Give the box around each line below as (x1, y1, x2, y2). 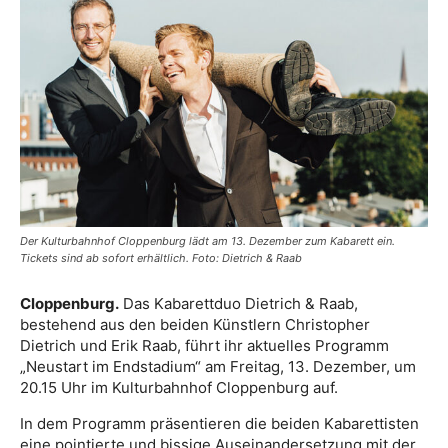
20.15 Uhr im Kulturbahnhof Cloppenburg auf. (20, 378, 338, 398)
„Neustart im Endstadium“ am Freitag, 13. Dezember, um (20, 357, 416, 377)
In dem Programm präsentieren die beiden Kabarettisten (20, 414, 419, 434)
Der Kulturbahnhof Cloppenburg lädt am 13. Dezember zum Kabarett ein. (20, 234, 395, 249)
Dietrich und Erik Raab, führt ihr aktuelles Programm (20, 336, 389, 356)
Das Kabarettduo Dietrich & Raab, (119, 294, 358, 314)
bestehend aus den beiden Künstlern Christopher (20, 315, 370, 335)
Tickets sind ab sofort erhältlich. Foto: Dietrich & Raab (20, 251, 302, 266)
